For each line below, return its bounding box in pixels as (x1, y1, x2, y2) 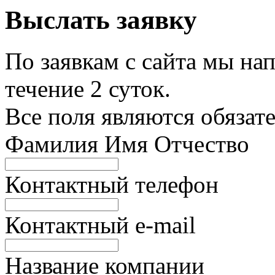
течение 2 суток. (5, 75, 171, 102)
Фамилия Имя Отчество (5, 130, 249, 157)
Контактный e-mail (5, 211, 196, 238)
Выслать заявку (5, 6, 197, 34)
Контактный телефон (5, 171, 219, 198)
